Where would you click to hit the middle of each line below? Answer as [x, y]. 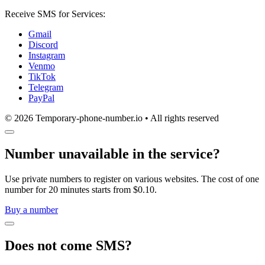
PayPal [41, 98]
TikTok [42, 76]
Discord [43, 44]
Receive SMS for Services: [55, 14]
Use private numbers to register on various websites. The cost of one [132, 179]
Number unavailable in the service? [112, 153]
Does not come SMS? [68, 245]
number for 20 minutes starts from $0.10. [81, 189]
